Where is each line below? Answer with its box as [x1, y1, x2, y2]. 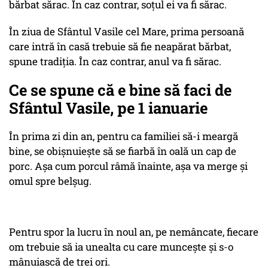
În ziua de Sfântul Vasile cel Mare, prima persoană [9, 25, 244, 39]
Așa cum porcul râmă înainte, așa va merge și [32, 159, 248, 173]
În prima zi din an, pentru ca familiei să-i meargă [9, 129, 238, 144]
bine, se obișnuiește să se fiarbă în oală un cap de [9, 144, 236, 159]
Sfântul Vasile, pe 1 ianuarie [9, 98, 211, 118]
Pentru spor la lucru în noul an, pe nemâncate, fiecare [9, 225, 258, 239]
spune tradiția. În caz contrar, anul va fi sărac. [9, 54, 221, 69]
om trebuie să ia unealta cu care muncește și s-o [9, 240, 233, 254]
